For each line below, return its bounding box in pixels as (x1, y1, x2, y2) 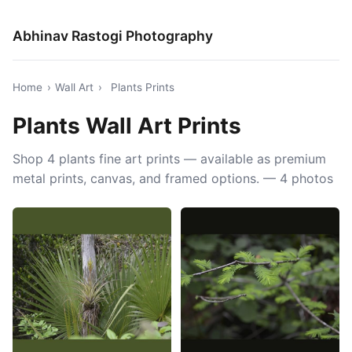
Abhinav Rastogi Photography (13, 27, 213, 44)
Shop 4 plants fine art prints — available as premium (13, 151, 326, 167)
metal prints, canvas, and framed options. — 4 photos (13, 170, 333, 186)
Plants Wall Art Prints (13, 112, 241, 139)
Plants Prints (110, 81, 174, 93)
